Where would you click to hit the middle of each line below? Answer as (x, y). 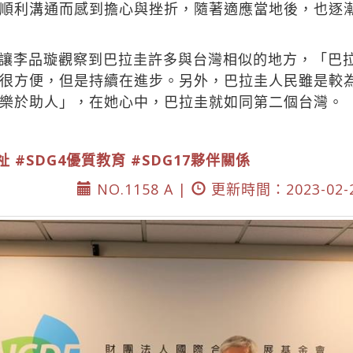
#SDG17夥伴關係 (191, 160)
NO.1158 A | (142, 189)
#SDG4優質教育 (71, 160)
